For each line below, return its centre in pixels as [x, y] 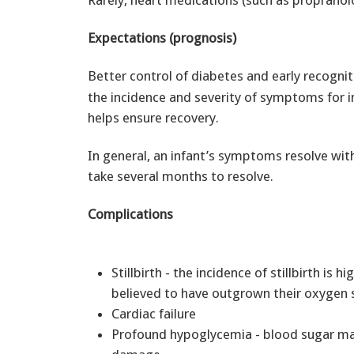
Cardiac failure [157, 314]
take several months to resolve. [181, 177]
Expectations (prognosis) [162, 38]
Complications [130, 215]
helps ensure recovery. [153, 118]
